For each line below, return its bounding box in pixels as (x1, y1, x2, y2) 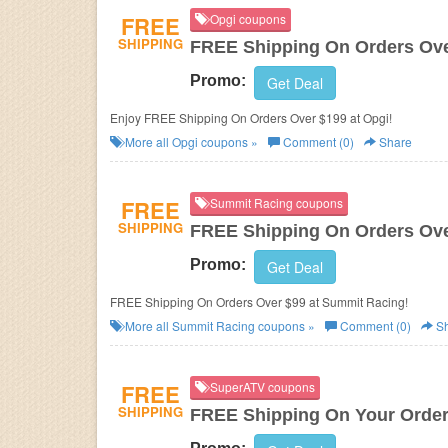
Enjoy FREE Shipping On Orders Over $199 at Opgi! (110, 109, 392, 126)
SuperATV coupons (207, 378, 315, 395)
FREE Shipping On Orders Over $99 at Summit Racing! (110, 293, 408, 310)
